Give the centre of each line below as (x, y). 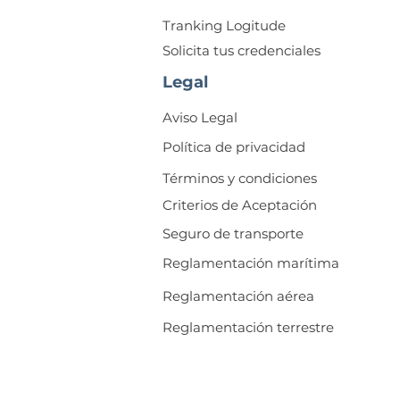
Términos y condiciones (240, 178)
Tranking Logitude (224, 25)
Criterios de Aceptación (240, 205)
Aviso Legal (200, 117)
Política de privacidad (234, 147)
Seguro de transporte (233, 233)
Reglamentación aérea (238, 296)
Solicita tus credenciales (242, 50)
